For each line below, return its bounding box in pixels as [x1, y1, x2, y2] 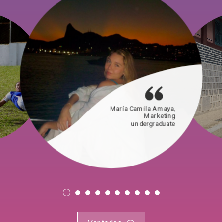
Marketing [144, 111, 175, 119]
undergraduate [130, 119, 175, 127]
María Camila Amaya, [110, 104, 175, 112]
